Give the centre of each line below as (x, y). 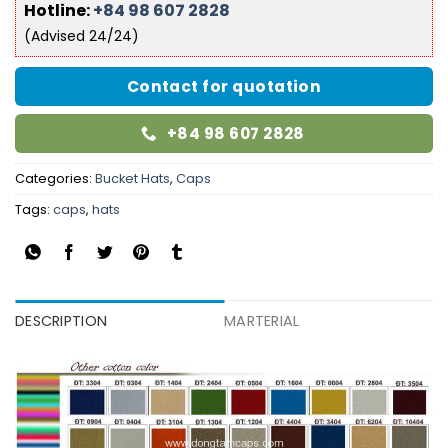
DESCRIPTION (61, 321)
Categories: (55, 178)
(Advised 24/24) (81, 35)
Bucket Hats (132, 178)
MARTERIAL (262, 321)
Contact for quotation (224, 86)
